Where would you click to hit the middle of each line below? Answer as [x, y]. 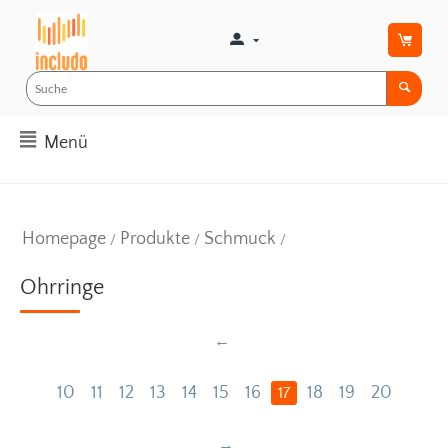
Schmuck [240, 238]
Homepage [64, 238]
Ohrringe [62, 287]
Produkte [155, 238]
